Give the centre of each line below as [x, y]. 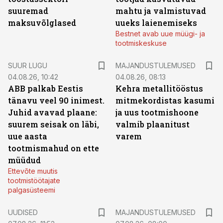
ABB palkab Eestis [46, 88]
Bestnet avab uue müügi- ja [160, 34]
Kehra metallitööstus [159, 88]
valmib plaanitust [153, 124]
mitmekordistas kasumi [165, 100]
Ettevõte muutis [33, 171]
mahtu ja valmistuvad [161, 11]
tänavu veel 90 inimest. [56, 100]
